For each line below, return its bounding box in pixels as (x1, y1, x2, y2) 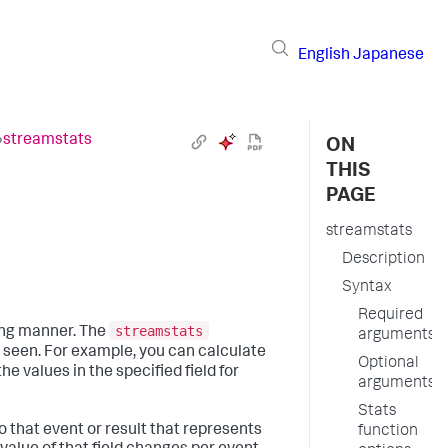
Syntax (342, 280, 392, 296)
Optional (358, 356, 419, 372)
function (358, 424, 418, 440)
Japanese (353, 47, 424, 64)
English (298, 47, 350, 64)
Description (342, 252, 425, 268)
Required (358, 308, 423, 324)
